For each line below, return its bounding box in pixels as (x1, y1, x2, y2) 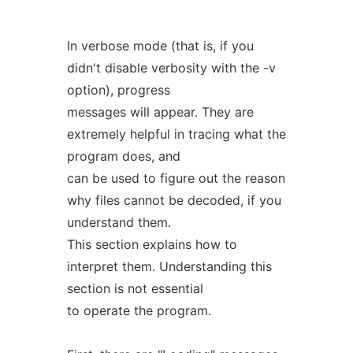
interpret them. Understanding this (66, 258, 272, 274)
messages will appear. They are (66, 104, 254, 120)
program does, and (66, 148, 180, 164)
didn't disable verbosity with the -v (66, 60, 276, 76)
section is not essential (66, 281, 203, 296)
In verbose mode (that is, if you (66, 38, 254, 54)
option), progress (66, 82, 170, 98)
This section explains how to (66, 236, 237, 252)
